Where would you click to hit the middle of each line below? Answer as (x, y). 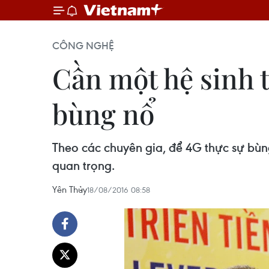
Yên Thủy (70, 189)
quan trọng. (83, 165)
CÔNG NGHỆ (83, 46)
